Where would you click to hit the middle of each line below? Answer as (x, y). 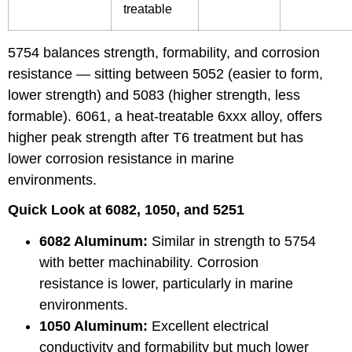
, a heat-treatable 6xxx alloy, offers (214, 116)
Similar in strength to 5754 (232, 242)
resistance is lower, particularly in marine (166, 284)
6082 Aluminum (91, 242)
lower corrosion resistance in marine (121, 158)
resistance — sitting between (100, 73)
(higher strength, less (232, 95)
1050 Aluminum (91, 326)
